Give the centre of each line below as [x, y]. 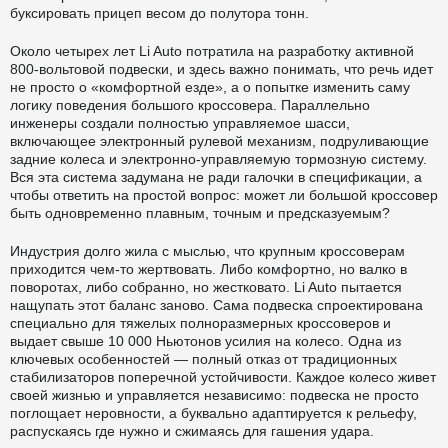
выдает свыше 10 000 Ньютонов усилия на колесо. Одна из [205, 340]
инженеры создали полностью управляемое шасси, [180, 122]
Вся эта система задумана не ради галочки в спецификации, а [216, 176]
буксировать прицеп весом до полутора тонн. [159, 12]
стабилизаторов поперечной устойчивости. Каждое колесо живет [223, 376]
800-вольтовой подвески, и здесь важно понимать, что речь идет [221, 68]
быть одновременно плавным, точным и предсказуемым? [200, 212]
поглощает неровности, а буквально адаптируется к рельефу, [213, 412]
